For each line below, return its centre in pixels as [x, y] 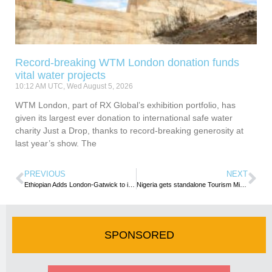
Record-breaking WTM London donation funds [127, 63]
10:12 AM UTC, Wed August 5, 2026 [74, 87]
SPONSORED [139, 235]
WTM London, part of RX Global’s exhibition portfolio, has [125, 105]
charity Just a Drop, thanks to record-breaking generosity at [129, 131]
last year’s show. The [56, 144]
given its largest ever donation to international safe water [124, 118]
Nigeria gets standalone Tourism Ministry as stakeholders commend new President [243, 185]
